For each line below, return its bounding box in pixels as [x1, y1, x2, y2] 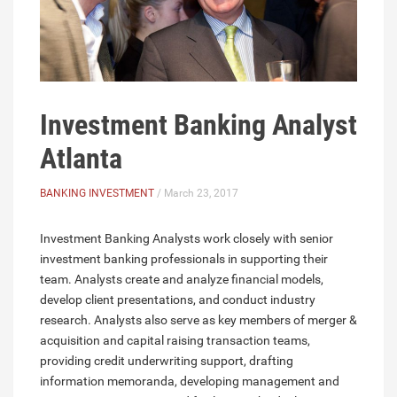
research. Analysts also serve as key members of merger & [40, 313, 357, 328]
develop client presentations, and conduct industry [40, 292, 315, 307]
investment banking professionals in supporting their [40, 252, 328, 267]
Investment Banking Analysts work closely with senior [40, 231, 333, 246]
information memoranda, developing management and [40, 374, 339, 389]
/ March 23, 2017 [154, 187, 238, 200]
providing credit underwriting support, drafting [40, 354, 293, 369]
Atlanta [40, 142, 122, 176]
